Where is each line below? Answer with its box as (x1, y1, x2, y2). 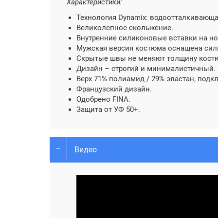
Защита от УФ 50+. (76, 105, 140, 114)
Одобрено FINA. (76, 95, 130, 104)
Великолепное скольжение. (76, 23, 173, 32)
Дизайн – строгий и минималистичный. (76, 64, 216, 73)
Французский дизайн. (76, 85, 152, 93)
